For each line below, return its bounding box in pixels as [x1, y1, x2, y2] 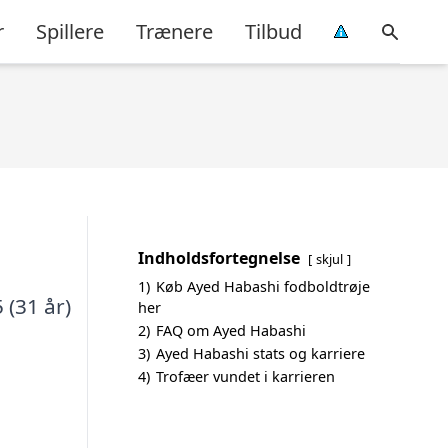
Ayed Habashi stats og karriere [156, 344, 365, 363]
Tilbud [245, 17, 302, 45]
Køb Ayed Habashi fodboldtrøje [156, 277, 370, 296]
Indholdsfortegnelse [138, 247, 300, 269]
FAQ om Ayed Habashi [156, 321, 306, 340]
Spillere [36, 17, 104, 45]
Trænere [136, 17, 213, 45]
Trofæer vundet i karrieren [156, 367, 335, 386]
